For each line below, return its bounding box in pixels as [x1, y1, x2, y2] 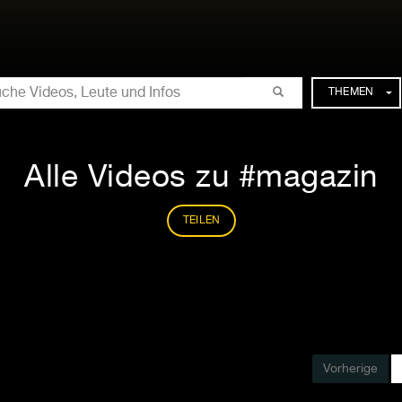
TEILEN [182, 215, 221, 226]
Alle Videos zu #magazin [24, 162, 378, 194]
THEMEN [328, 87, 374, 98]
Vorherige [323, 363, 378, 375]
